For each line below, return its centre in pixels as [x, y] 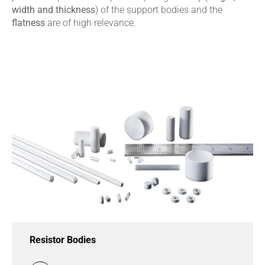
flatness [30, 23]
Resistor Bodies [63, 240]
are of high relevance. [92, 23]
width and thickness [54, 10]
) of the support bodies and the [159, 10]
